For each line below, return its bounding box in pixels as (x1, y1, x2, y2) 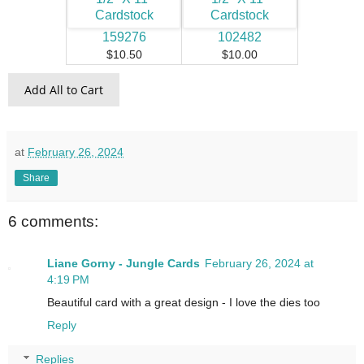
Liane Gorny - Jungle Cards (47, 257, 200, 271)
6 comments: (8, 212, 98, 230)
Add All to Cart (24, 81, 103, 97)
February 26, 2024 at (205, 257, 314, 271)
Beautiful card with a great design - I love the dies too (47, 296, 320, 310)
